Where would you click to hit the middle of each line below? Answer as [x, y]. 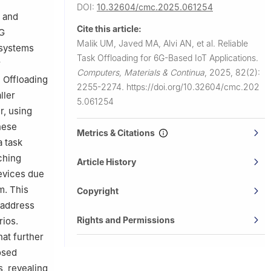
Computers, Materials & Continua [141, 72]
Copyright [98, 191]
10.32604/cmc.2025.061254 [155, 7]
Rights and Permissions [126, 220]
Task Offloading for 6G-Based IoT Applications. [168, 57]
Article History [106, 162]
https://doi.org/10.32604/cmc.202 [193, 87]
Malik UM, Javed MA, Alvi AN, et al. [147, 43]
